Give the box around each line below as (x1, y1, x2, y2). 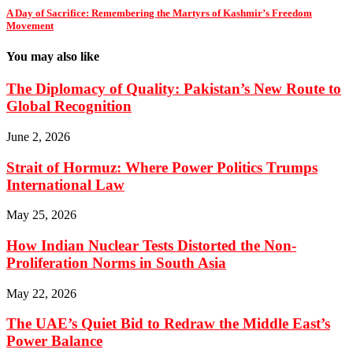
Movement (6, 19, 54, 32)
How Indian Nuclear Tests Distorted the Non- (6, 236, 296, 254)
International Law (6, 176, 124, 193)
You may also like (6, 49, 99, 63)
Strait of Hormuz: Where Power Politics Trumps (6, 158, 318, 176)
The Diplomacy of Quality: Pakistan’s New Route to (6, 80, 341, 98)
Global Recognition (6, 98, 132, 115)
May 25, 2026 (6, 208, 76, 222)
